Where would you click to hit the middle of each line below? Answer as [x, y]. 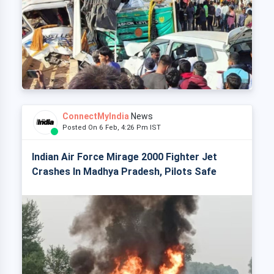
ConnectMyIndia [96, 117]
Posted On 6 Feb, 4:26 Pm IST [114, 128]
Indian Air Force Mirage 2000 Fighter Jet [124, 157]
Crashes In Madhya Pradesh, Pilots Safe [124, 172]
